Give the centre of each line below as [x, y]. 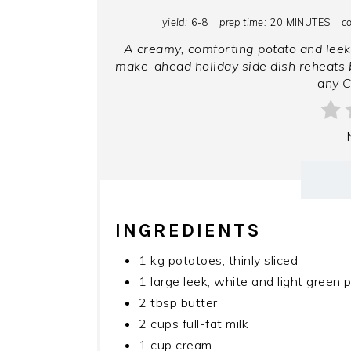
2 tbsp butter [178, 303]
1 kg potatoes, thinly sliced [218, 261]
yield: [175, 22]
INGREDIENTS [188, 231]
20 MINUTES [300, 22]
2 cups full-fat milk [194, 324]
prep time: [243, 22]
